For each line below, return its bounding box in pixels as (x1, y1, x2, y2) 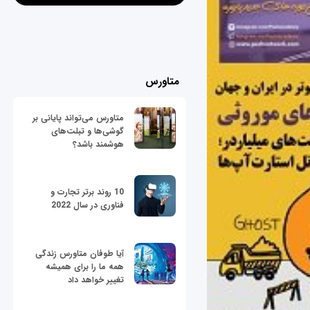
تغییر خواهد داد (68, 273, 124, 286)
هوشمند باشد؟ (73, 137, 124, 151)
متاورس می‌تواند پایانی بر (33, 111, 124, 125)
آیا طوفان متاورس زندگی (35, 246, 124, 260)
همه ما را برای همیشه (46, 259, 124, 273)
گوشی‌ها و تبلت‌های (51, 124, 124, 138)
